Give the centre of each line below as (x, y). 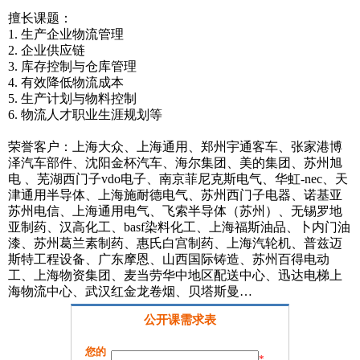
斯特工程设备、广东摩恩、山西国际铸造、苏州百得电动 (169, 259)
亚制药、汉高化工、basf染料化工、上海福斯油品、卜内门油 (179, 227)
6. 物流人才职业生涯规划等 (85, 115)
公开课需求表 (180, 320)
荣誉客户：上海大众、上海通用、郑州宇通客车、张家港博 (175, 147)
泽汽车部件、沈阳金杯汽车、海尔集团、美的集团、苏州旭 (175, 163)
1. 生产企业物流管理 (66, 34)
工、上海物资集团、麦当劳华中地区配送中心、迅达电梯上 (175, 275)
